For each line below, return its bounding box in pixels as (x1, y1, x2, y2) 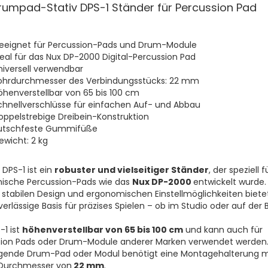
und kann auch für (182, 224, 263, 236)
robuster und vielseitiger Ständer (54, 164, 209, 176)
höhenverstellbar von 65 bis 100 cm (22, 224, 183, 236)
